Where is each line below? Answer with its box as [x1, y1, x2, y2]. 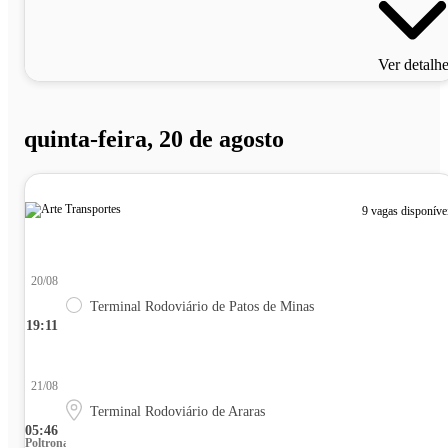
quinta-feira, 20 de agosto [24, 126, 284, 153]
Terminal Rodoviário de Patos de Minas [90, 298, 314, 314]
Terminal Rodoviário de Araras [90, 403, 265, 419]
